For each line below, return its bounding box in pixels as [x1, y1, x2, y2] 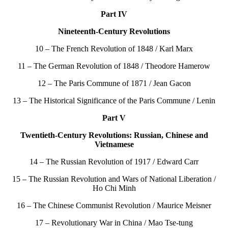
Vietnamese [94, 140, 134, 149]
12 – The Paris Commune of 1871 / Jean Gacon [37, 79, 191, 88]
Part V [102, 113, 126, 123]
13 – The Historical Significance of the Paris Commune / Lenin [13, 96, 215, 105]
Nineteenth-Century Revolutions [58, 27, 170, 36]
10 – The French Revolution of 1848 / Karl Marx [35, 44, 193, 53]
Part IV [101, 10, 127, 19]
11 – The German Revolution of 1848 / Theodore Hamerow [18, 62, 210, 71]
